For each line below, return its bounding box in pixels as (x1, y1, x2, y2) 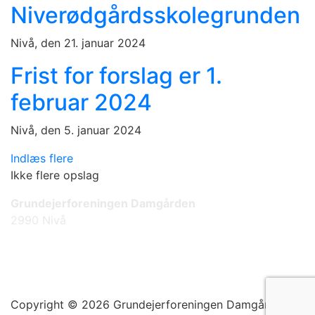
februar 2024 (11, 89, 152, 116)
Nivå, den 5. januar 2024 (11, 123, 141, 137)
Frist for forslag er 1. (11, 62, 222, 89)
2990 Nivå (11, 213, 66, 227)
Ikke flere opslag (11, 168, 99, 182)
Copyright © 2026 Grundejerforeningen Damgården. (11, 297, 291, 311)
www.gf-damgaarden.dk (13, 241, 149, 255)
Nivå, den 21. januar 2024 (11, 36, 146, 50)
